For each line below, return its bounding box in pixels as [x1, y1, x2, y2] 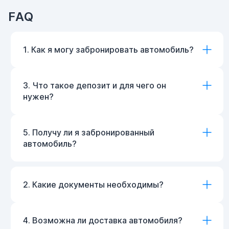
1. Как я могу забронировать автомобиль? [23, 44, 194, 55]
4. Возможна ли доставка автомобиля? [23, 215, 182, 225]
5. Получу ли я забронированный [23, 127, 154, 138]
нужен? [23, 91, 54, 102]
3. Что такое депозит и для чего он [23, 80, 166, 90]
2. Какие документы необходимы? [23, 179, 164, 190]
